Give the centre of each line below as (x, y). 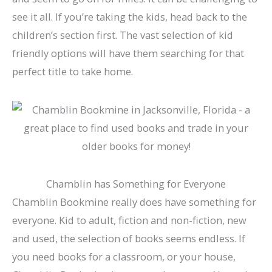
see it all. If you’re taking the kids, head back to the (130, 16)
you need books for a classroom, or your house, (124, 257)
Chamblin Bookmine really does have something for (134, 202)
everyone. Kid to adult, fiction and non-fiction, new (129, 220)
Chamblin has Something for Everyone (136, 184)
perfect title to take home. (73, 71)
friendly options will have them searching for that (128, 53)
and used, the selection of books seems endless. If (129, 239)
